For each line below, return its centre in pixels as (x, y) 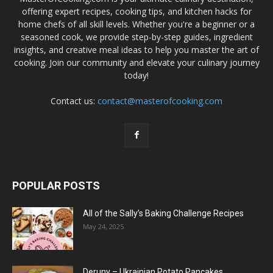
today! (136, 76)
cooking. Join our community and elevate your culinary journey (136, 63)
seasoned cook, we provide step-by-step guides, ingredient (136, 37)
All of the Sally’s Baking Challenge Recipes (163, 214)
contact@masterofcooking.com (160, 101)
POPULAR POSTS (56, 186)
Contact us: (74, 101)
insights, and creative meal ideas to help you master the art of (136, 50)
